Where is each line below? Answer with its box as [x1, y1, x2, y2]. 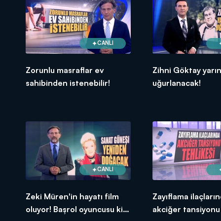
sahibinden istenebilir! [26, 77, 110, 88]
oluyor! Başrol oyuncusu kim [26, 204, 130, 214]
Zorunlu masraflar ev [26, 65, 104, 75]
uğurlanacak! [152, 77, 201, 88]
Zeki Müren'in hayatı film [26, 191, 119, 201]
